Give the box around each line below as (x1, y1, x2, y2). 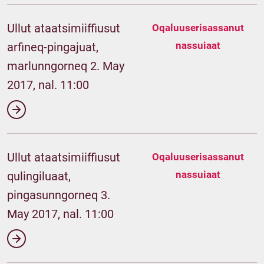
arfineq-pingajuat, (7, 40, 98, 54)
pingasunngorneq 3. (7, 188, 110, 202)
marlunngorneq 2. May (7, 59, 124, 73)
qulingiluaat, (7, 169, 71, 183)
